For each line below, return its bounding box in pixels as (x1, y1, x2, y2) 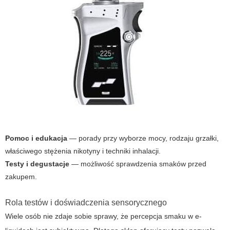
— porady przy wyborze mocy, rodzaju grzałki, (67, 134, 219, 143)
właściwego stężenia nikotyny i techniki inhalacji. (5, 147, 161, 156)
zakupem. (5, 172, 37, 181)
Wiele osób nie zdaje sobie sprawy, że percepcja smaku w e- (5, 212, 202, 221)
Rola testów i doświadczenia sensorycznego (5, 198, 167, 207)
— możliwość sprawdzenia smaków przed (69, 160, 206, 168)
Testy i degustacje (5, 160, 69, 168)
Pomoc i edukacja (5, 134, 67, 143)
